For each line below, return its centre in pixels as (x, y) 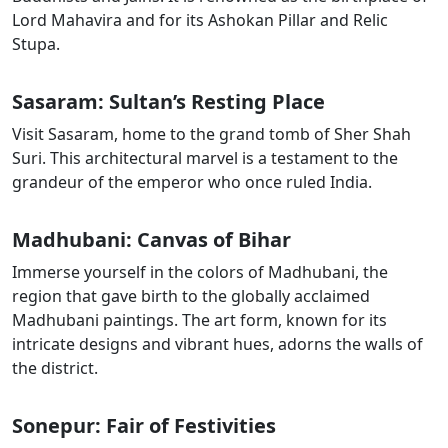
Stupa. (36, 44)
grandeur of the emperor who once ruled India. (192, 182)
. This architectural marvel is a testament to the (220, 158)
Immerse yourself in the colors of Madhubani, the (200, 272)
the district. (55, 368)
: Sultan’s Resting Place (211, 101)
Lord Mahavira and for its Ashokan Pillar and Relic (200, 20)
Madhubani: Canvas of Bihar (151, 239)
